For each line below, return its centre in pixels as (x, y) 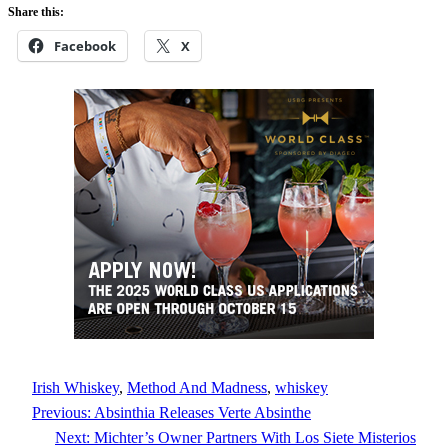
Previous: (61, 413)
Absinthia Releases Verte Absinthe (202, 413)
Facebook (85, 46)
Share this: (36, 12)
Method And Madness (197, 388)
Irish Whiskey (75, 388)
